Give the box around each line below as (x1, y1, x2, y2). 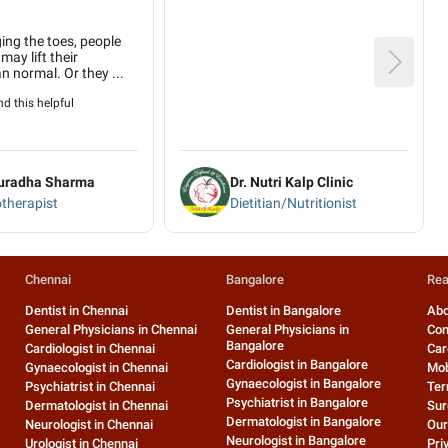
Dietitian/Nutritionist (230, 194, 357, 211)
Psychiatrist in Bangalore (226, 395, 369, 411)
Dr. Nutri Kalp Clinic (230, 173, 353, 190)
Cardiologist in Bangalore (226, 357, 369, 373)
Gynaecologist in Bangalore (226, 376, 382, 392)
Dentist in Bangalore (226, 303, 342, 319)
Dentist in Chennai (25, 303, 129, 319)
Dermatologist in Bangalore (226, 414, 382, 430)
